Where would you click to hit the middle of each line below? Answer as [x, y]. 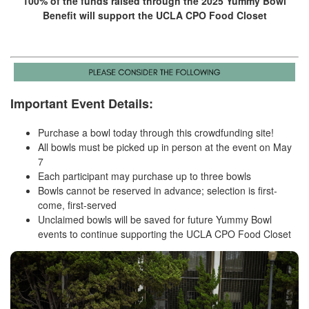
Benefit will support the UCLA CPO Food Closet [154, 16]
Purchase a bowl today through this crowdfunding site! [156, 133]
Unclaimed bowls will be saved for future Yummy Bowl [155, 220]
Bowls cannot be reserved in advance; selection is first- [158, 191]
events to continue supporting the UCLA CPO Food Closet [165, 234]
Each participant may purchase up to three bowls [144, 176]
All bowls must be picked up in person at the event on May [165, 147]
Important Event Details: [82, 104]
